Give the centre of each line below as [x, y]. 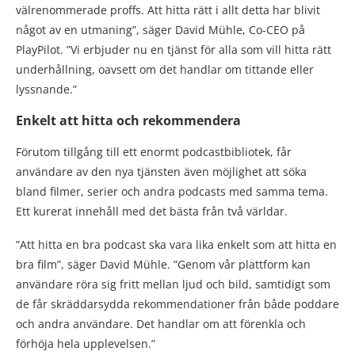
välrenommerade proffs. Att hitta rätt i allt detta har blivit [168, 10]
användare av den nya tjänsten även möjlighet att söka [161, 172]
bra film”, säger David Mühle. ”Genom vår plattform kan [163, 265]
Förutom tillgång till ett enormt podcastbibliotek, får [154, 152]
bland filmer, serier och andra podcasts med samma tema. [172, 192]
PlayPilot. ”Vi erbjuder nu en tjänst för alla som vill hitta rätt [174, 50]
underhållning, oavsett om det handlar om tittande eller [165, 70]
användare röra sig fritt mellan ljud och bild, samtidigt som [173, 284]
